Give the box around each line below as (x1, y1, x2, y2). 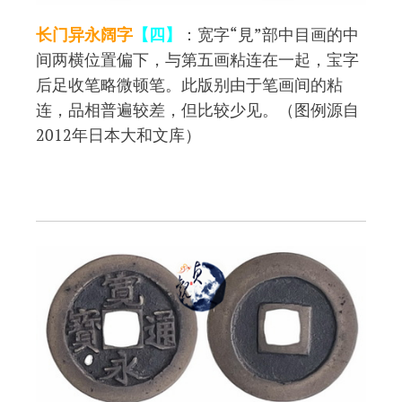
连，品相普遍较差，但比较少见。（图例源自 (36, 99, 359, 121)
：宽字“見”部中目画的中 (181, 23, 359, 46)
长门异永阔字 (36, 23, 133, 46)
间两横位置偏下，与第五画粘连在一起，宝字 (36, 48, 359, 71)
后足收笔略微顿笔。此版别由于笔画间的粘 (36, 74, 343, 96)
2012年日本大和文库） (36, 124, 201, 146)
